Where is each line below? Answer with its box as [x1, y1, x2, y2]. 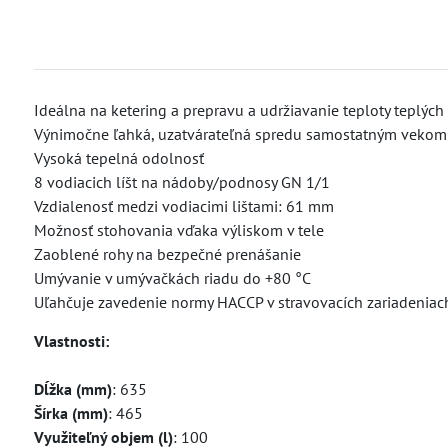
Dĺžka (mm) [33, 378, 112, 399]
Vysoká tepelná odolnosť [33, 147, 204, 168]
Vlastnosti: [33, 330, 109, 351]
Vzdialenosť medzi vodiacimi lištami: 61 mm [33, 195, 334, 216]
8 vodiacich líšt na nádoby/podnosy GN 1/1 [33, 171, 330, 192]
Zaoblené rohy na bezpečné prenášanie [33, 243, 301, 264]
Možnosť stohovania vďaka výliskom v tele [33, 219, 324, 240]
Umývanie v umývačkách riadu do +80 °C [33, 267, 311, 288]
